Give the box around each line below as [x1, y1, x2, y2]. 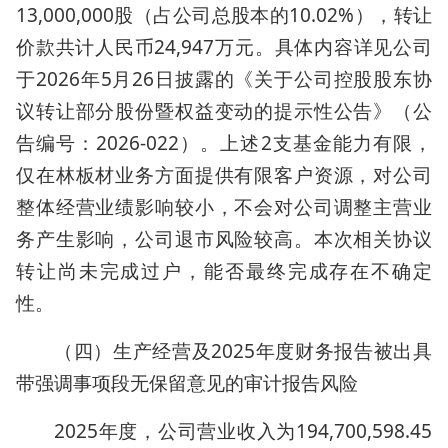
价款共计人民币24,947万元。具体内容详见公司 [16, 34, 432, 60]
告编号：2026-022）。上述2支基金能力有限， [16, 130, 432, 156]
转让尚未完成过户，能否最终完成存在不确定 [16, 258, 432, 284]
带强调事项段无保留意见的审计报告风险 [16, 370, 358, 396]
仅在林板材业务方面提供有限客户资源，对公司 [16, 162, 432, 188]
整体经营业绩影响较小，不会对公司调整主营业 [16, 194, 432, 220]
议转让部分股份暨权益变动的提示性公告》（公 [16, 98, 432, 124]
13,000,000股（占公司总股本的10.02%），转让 [16, 2, 432, 28]
